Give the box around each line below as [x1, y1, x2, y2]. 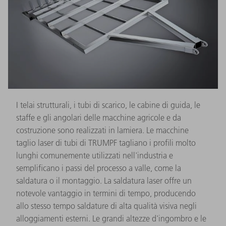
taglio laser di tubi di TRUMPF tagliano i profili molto [16, 137, 196, 148]
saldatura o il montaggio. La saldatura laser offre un [16, 175, 192, 186]
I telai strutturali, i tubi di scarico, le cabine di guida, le [16, 99, 200, 110]
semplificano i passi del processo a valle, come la [16, 162, 181, 173]
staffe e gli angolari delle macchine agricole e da [16, 112, 181, 123]
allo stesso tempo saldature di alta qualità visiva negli [16, 200, 197, 211]
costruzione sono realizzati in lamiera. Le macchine [16, 125, 189, 135]
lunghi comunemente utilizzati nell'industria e [16, 150, 173, 160]
